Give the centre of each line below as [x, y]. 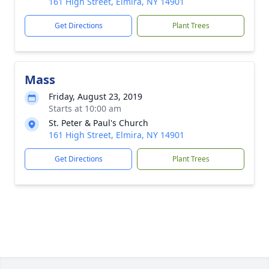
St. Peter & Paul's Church [98, 123]
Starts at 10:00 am [85, 108]
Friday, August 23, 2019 [95, 96]
